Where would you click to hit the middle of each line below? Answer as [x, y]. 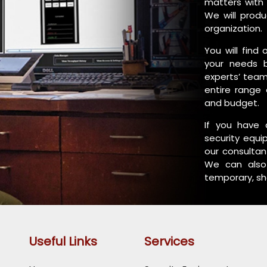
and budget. [232, 103]
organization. [233, 28]
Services [169, 241]
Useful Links [63, 241]
